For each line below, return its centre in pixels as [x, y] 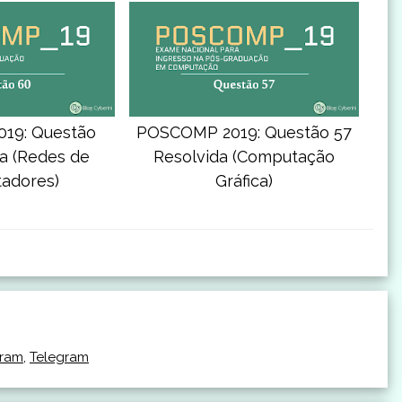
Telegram [59, 358]
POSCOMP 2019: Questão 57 [244, 133]
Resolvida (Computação [244, 157]
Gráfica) [244, 181]
